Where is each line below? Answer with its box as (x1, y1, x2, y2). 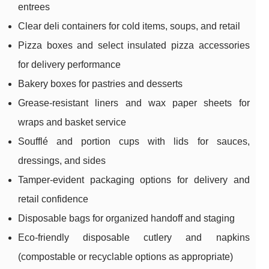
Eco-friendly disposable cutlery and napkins (18, 232, 250, 243)
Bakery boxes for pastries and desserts (18, 79, 183, 89)
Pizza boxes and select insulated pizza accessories (18, 40, 250, 51)
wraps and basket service (18, 117, 126, 128)
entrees (18, 2, 50, 13)
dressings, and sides (18, 156, 106, 166)
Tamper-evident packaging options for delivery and (18, 175, 250, 186)
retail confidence (18, 194, 88, 205)
